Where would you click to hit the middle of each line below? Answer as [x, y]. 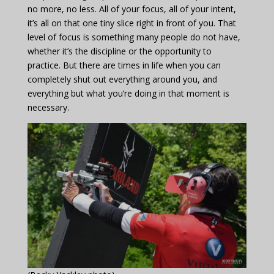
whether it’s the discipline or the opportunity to [119, 51]
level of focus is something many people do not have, [134, 37]
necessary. [48, 107]
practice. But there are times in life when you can [124, 65]
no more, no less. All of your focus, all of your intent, [131, 9]
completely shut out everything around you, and [122, 79]
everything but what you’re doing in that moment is [128, 93]
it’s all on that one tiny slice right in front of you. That [131, 23]
